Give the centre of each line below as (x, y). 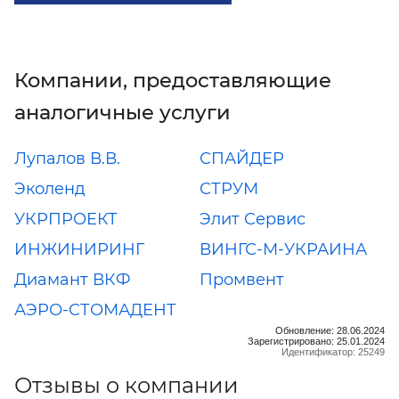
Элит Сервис (252, 219)
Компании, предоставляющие (173, 81)
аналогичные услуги (122, 113)
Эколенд (50, 188)
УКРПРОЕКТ (66, 219)
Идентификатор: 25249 (333, 351)
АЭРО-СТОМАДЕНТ (95, 309)
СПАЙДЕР (242, 158)
